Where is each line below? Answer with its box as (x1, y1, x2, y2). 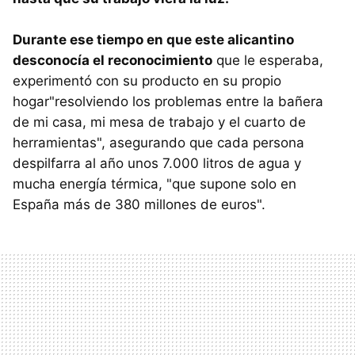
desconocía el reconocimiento (13, 52, 212, 69)
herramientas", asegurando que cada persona (13, 135, 304, 151)
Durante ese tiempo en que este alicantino (13, 32, 294, 48)
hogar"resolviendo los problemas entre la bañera (13, 94, 323, 110)
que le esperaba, (212, 52, 323, 69)
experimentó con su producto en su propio (13, 73, 281, 90)
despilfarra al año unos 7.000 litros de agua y (13, 155, 301, 172)
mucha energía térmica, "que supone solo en (13, 176, 296, 193)
